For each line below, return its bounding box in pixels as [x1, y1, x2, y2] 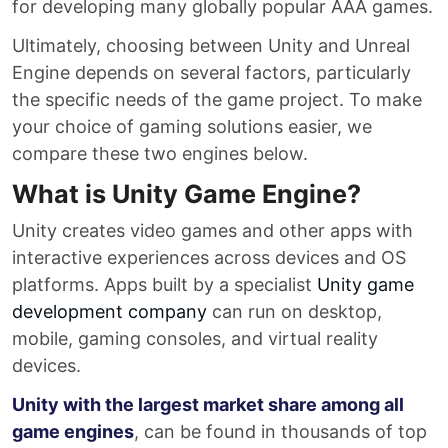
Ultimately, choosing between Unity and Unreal [12, 35, 410, 56]
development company [12, 301, 207, 322]
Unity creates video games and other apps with [12, 220, 413, 241]
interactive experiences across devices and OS [12, 247, 406, 268]
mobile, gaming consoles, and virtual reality [12, 328, 378, 349]
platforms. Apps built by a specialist [12, 274, 317, 295]
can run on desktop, [207, 301, 382, 322]
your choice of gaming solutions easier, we [12, 116, 372, 137]
